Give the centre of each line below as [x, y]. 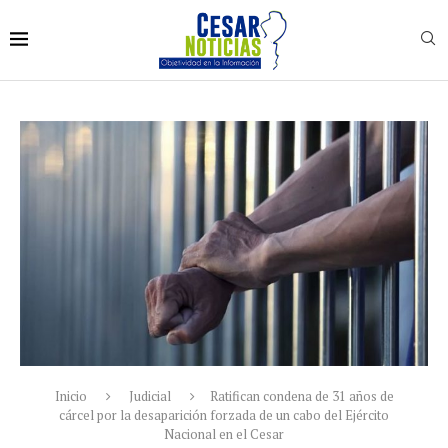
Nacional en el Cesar [224, 433]
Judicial [149, 395]
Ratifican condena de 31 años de [301, 395]
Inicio [70, 395]
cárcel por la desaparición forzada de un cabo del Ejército [224, 414]
